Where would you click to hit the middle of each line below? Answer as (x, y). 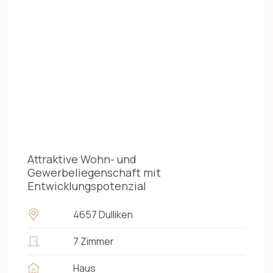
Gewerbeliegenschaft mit (94, 172)
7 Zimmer (94, 241)
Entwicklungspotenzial (87, 186)
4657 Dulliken (103, 214)
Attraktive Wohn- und (82, 159)
